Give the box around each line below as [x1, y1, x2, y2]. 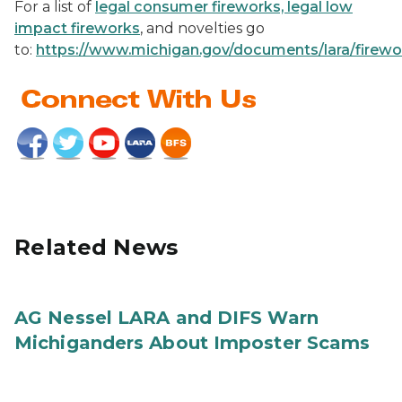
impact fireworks [14, 20, 140, 37]
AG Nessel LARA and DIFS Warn [14, 307, 319, 328]
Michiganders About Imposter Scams [14, 332, 371, 354]
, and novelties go [140, 20, 265, 37]
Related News [14, 234, 179, 260]
